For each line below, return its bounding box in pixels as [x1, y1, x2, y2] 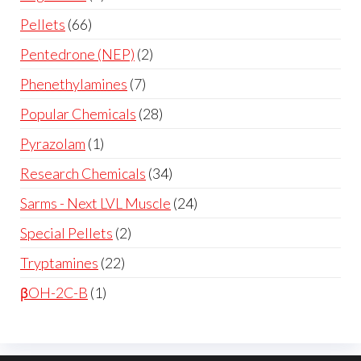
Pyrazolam [20, 134, 85, 152]
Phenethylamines [20, 74, 127, 93]
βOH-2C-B [20, 283, 88, 301]
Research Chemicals [20, 164, 146, 182]
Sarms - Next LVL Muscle [20, 193, 171, 212]
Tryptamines [20, 253, 98, 272]
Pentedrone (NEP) [20, 44, 135, 63]
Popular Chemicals [20, 104, 136, 122]
